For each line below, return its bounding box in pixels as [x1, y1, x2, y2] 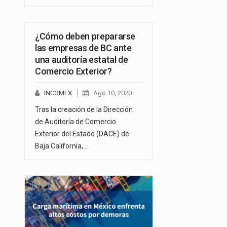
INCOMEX [44, 89, 72, 97]
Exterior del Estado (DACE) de [35, 130, 129, 138]
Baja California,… [35, 142, 88, 150]
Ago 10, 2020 [93, 89, 132, 97]
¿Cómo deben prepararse [35, 31, 136, 42]
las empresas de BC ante [35, 43, 132, 54]
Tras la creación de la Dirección [35, 105, 133, 114]
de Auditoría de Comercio [35, 118, 116, 126]
